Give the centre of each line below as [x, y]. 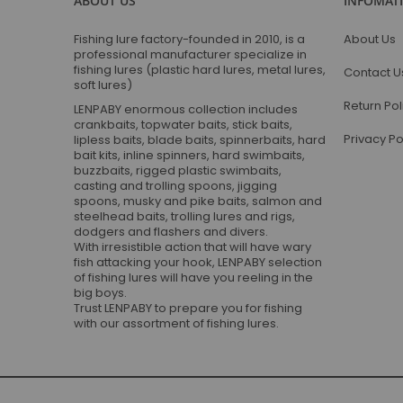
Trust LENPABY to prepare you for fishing [188, 308]
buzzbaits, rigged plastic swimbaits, [178, 170]
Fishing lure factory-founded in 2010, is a [189, 39]
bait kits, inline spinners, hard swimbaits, [189, 155]
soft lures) [103, 85]
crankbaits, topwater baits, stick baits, [183, 125]
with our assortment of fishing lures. [176, 323]
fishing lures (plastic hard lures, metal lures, [200, 70]
